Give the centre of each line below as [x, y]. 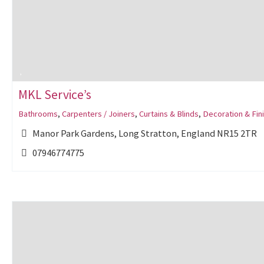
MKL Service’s [55, 95]
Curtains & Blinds [169, 114]
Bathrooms [38, 114]
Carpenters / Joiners [98, 114]
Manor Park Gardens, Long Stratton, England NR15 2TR [145, 133]
